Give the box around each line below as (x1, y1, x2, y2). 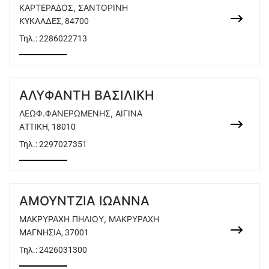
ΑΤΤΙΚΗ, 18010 (19, 122, 76, 131)
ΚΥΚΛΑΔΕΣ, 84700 (19, 16, 89, 26)
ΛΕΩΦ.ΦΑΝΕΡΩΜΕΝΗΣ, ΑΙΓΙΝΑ (19, 108, 142, 118)
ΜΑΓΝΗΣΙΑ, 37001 (19, 228, 89, 237)
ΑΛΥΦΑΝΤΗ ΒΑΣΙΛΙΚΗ (19, 88, 154, 103)
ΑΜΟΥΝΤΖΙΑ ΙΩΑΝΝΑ (19, 193, 150, 208)
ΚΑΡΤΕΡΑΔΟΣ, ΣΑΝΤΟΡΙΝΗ (19, 2, 128, 13)
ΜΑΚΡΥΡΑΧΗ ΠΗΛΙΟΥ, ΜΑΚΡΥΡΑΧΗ (19, 214, 159, 224)
